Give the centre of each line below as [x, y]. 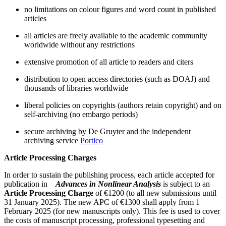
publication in [30, 184]
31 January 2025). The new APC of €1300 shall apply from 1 [102, 202]
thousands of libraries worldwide [76, 88]
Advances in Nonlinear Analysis [108, 184]
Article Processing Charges [50, 157]
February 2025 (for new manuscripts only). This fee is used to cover [112, 211]
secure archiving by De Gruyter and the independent [107, 131]
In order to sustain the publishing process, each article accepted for [109, 175]
